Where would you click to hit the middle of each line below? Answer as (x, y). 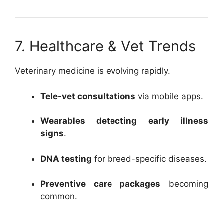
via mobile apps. (169, 96)
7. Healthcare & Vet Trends (105, 46)
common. (59, 196)
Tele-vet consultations (88, 96)
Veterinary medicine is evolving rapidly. (93, 71)
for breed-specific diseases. (149, 159)
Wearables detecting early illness (124, 121)
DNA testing (66, 159)
